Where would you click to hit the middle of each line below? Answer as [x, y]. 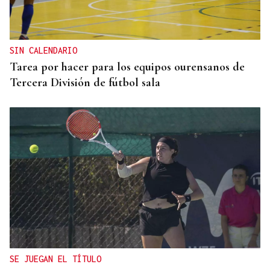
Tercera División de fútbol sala [85, 83]
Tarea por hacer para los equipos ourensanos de [127, 67]
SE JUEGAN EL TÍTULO [55, 259]
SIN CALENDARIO [43, 51]
